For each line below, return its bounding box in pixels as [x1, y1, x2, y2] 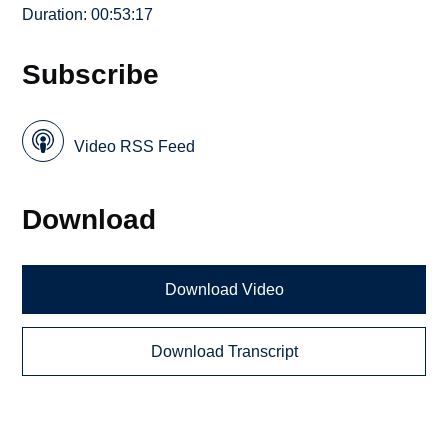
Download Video [164, 281, 284, 299]
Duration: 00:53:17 [22, 5, 154, 23]
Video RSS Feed [74, 137, 196, 155]
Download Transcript [150, 342, 298, 360]
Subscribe [22, 57, 160, 90]
